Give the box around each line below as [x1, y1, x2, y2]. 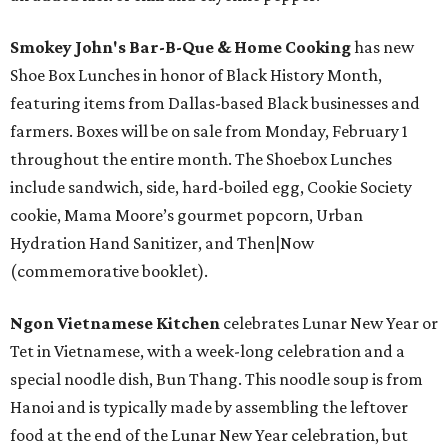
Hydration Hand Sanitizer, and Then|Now [10, 233, 314, 253]
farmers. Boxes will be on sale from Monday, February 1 [10, 121, 408, 141]
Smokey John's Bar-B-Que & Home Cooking [10, 37, 351, 57]
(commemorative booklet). [10, 261, 208, 281]
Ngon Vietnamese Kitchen [10, 313, 220, 333]
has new [351, 37, 414, 57]
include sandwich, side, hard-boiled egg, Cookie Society [10, 177, 412, 197]
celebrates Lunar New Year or [220, 313, 438, 333]
